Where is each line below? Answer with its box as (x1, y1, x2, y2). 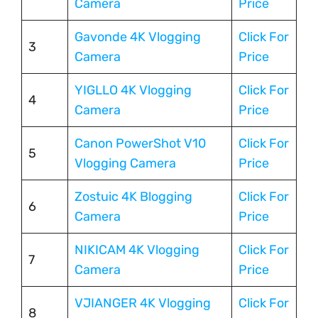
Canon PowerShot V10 (75, 136, 206, 152)
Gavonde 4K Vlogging (75, 29, 201, 45)
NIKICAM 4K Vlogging (75, 242, 199, 258)
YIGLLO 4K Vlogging (75, 82, 192, 99)
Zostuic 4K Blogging (75, 189, 192, 205)
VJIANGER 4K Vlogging (75, 295, 211, 312)
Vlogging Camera (75, 155, 176, 172)
